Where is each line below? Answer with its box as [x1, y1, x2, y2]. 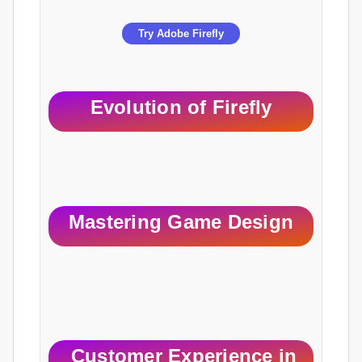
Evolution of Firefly [90, 96, 272, 119]
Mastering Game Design [68, 211, 294, 234]
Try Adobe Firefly [138, 27, 224, 40]
